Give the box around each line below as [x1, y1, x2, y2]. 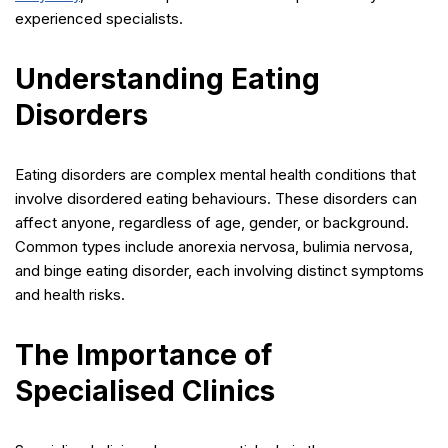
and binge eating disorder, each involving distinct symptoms [15, 260, 424, 280]
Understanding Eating [15, 61, 320, 96]
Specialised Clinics [15, 373, 275, 408]
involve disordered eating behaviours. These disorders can [15, 188, 417, 208]
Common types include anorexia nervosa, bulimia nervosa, [15, 236, 413, 256]
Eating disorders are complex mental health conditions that [15, 164, 416, 184]
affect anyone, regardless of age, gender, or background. [15, 212, 409, 232]
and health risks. [15, 284, 125, 304]
